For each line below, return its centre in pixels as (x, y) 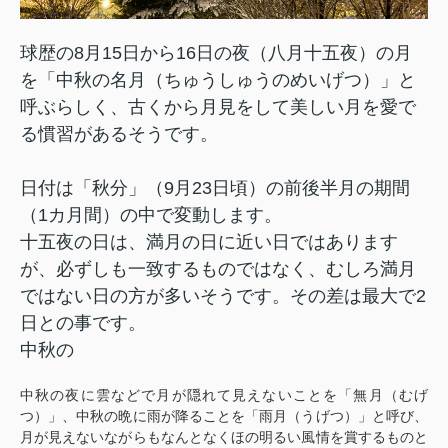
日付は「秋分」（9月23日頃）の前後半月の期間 (215, 188)
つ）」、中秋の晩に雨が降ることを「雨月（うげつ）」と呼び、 (224, 416)
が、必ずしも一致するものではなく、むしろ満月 (218, 269)
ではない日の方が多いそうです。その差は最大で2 (223, 296)
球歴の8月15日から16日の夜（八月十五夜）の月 (216, 53)
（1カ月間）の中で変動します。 (151, 215)
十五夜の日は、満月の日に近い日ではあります (209, 242)
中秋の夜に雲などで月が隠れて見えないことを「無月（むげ (224, 395)
